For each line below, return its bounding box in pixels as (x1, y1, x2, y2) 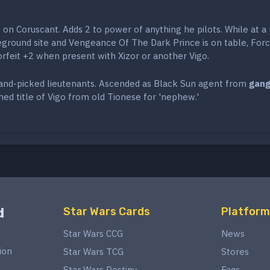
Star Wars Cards (63, 205, 150, 219)
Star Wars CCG (63, 228, 123, 240)
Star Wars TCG (63, 246, 124, 258)
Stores (221, 246, 249, 258)
